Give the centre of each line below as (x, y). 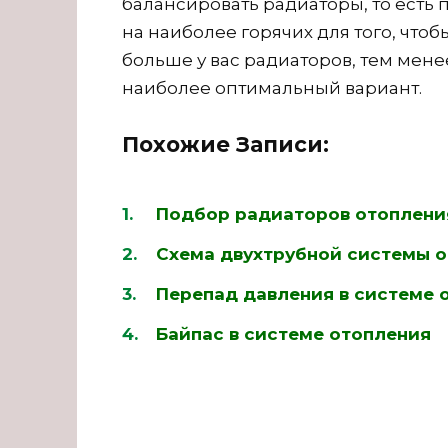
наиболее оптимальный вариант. (272, 87)
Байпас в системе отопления (293, 333)
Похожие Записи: (225, 143)
